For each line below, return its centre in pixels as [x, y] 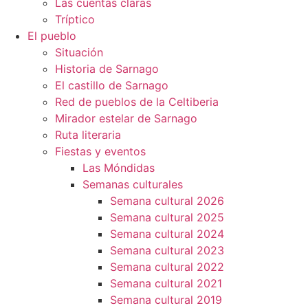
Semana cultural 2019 [166, 300]
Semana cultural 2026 [167, 201]
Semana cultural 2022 [167, 267]
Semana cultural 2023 [167, 250]
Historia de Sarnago [107, 69]
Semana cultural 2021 [166, 283]
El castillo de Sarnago [112, 85]
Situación [79, 52]
